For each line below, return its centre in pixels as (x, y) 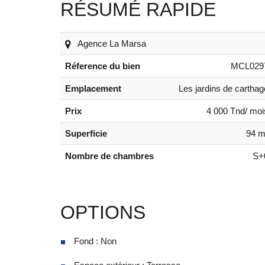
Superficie (86, 133)
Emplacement (93, 88)
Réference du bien (103, 66)
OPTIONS (103, 212)
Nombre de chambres (109, 156)
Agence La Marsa (111, 43)
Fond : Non (95, 241)
